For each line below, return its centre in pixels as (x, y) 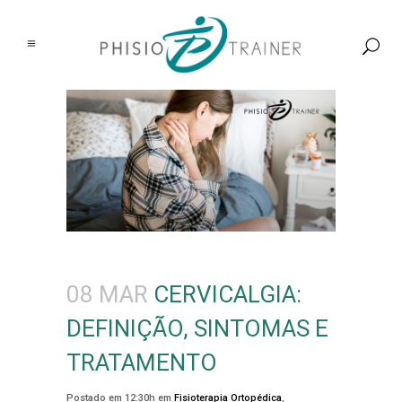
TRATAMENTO (142, 362)
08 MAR (107, 294)
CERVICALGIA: (225, 294)
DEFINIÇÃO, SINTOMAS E (197, 328)
